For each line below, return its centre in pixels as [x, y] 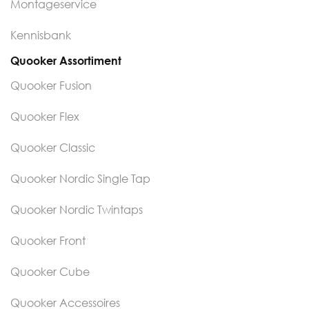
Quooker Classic [53, 147]
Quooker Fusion [51, 85]
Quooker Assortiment [66, 60]
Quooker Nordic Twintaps [77, 209]
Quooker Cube [50, 271]
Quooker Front [48, 240]
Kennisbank [41, 35]
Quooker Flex [45, 116]
